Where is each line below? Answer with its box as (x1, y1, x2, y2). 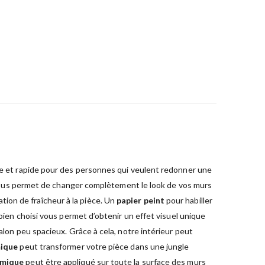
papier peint (117, 195, 164, 205)
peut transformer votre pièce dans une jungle (18, 241, 189, 251)
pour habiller (164, 195, 212, 205)
